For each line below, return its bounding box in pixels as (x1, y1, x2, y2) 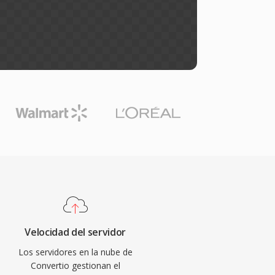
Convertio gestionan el (30, 260, 120, 271)
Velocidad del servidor (25, 225, 126, 239)
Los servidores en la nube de (18, 246, 133, 258)
